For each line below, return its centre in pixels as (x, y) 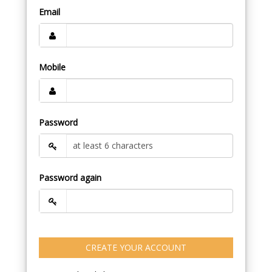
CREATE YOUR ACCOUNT (136, 247)
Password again (70, 177)
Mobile (52, 67)
